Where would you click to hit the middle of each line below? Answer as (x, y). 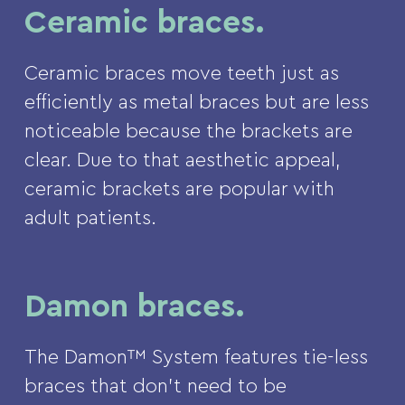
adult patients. (90, 218)
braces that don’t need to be (155, 386)
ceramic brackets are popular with (179, 189)
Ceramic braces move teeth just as (181, 74)
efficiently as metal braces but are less (196, 103)
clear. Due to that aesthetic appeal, (182, 160)
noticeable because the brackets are (188, 132)
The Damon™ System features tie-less (196, 358)
